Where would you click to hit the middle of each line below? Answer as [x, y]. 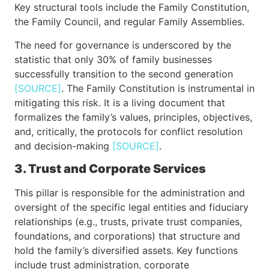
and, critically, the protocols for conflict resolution [128, 131]
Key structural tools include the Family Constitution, [132, 8]
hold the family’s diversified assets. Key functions [126, 251]
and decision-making [63, 146]
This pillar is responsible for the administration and [130, 193]
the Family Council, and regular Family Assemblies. [129, 22]
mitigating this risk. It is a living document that [120, 102]
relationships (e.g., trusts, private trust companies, [128, 222]
